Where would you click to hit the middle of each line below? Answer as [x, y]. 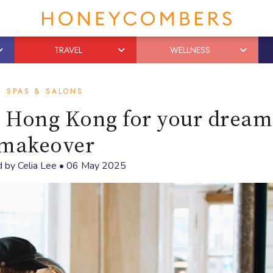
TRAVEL [68, 50]
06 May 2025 [96, 166]
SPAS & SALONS [45, 91]
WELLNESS [190, 50]
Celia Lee [37, 166]
